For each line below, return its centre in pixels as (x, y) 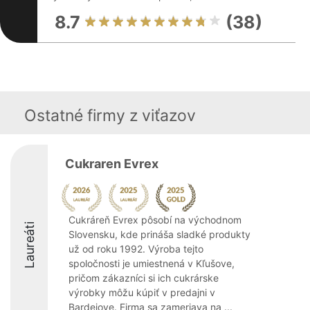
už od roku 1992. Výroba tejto (136, 249)
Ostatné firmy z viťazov (110, 116)
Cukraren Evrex (112, 164)
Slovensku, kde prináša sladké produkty (159, 234)
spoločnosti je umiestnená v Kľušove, (152, 263)
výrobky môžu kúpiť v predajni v (142, 292)
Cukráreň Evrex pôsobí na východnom (155, 220)
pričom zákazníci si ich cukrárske (144, 278)
